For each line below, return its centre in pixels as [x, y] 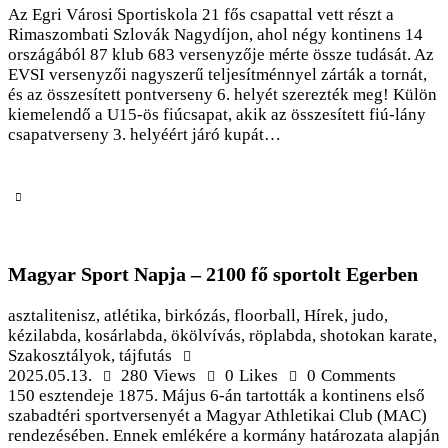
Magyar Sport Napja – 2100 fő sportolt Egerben [213, 274]
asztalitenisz [52, 316]
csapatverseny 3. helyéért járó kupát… [144, 134]
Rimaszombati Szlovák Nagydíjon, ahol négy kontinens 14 [215, 34]
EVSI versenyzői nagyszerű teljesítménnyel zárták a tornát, [217, 74]
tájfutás [145, 356]
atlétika [130, 316]
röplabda [280, 336]
